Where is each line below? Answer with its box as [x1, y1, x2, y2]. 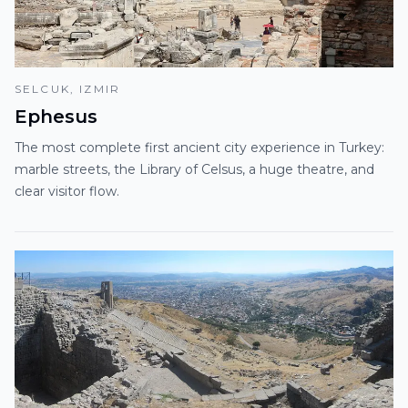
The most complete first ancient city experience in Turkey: [15, 139, 384, 157]
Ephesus [15, 106, 97, 128]
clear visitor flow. [15, 183, 119, 200]
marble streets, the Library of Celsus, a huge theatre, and [15, 161, 374, 178]
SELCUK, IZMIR [15, 82, 121, 97]
